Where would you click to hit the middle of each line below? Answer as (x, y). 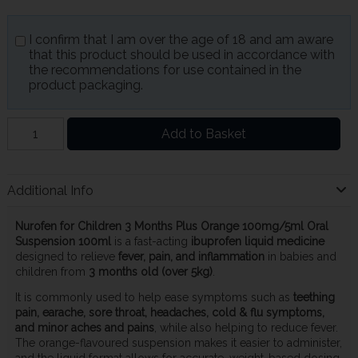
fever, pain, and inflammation (191, 256)
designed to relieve (66, 256)
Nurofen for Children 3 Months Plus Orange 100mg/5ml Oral (171, 226)
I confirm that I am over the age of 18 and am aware (181, 40)
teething (314, 297)
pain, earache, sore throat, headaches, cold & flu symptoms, (169, 312)
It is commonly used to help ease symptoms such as (154, 297)
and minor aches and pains (84, 327)
